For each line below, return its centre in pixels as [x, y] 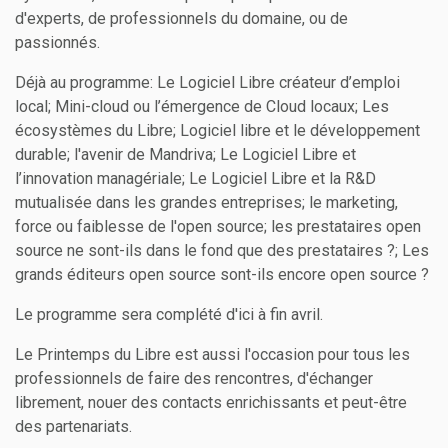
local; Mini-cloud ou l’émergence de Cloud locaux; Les [202, 107]
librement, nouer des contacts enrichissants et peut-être [211, 403]
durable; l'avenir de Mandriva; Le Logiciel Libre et [185, 155]
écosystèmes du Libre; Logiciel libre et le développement [217, 131]
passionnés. [57, 43]
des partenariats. [73, 427]
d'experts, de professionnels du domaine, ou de [181, 19]
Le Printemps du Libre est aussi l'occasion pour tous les [212, 355]
